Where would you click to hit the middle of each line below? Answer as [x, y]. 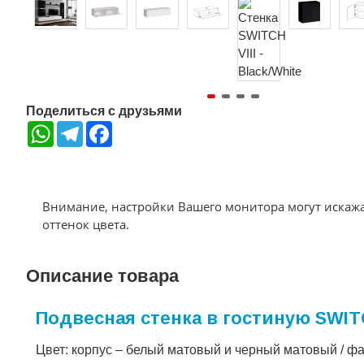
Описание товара [102, 276]
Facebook [138, 128]
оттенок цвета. [86, 224]
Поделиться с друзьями [104, 111]
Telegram [107, 128]
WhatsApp [80, 128]
